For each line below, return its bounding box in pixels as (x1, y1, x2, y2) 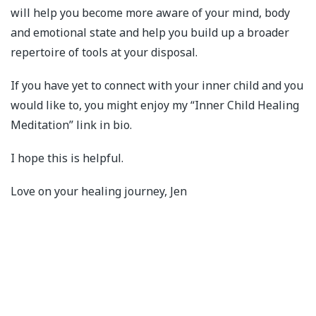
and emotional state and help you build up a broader (11, 24, 289, 40)
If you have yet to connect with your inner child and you (11, 78, 303, 94)
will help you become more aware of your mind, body (11, 4, 290, 20)
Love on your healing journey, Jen (11, 183, 187, 200)
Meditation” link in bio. (11, 117, 132, 133)
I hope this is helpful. (11, 150, 123, 166)
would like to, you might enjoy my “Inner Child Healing (11, 97, 299, 114)
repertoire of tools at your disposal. (11, 44, 197, 60)
